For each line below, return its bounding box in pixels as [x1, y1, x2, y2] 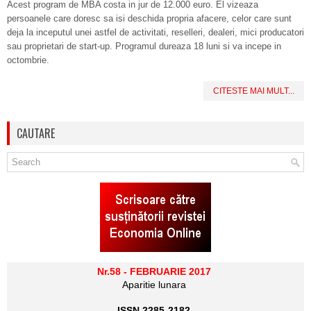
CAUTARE [17, 125, 55, 142]
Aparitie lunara [121, 279, 186, 290]
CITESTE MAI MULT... [213, 86, 294, 96]
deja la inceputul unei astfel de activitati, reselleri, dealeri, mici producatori [7, 27, 304, 37]
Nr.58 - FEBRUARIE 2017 [96, 266, 211, 277]
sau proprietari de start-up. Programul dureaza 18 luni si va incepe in [7, 41, 281, 51]
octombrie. [7, 55, 49, 65]
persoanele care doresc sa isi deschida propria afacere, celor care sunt [7, 13, 292, 24]
